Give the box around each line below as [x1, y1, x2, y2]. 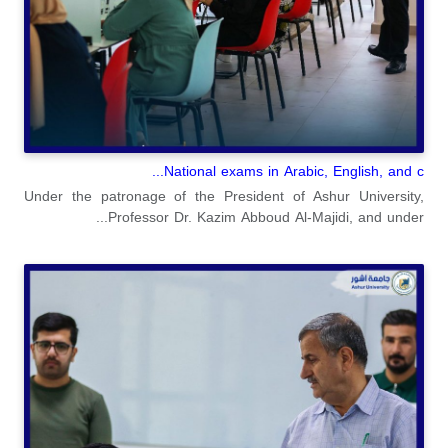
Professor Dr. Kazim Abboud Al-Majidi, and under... [108, 203, 424, 231]
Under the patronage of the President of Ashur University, [24, 182, 424, 210]
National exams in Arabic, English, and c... [164, 157, 424, 185]
